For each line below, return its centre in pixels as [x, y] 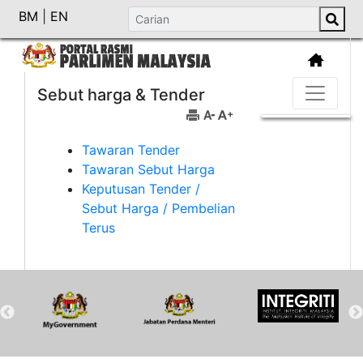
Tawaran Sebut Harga [148, 169]
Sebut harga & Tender [121, 94]
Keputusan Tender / [141, 188]
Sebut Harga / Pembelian [158, 208]
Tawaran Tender [131, 149]
